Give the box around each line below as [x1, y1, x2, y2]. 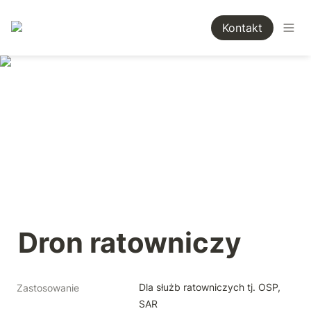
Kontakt [221, 21, 262, 35]
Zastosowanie [17, 282, 79, 294]
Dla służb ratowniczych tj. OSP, [139, 281, 280, 293]
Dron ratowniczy [18, 226, 241, 260]
